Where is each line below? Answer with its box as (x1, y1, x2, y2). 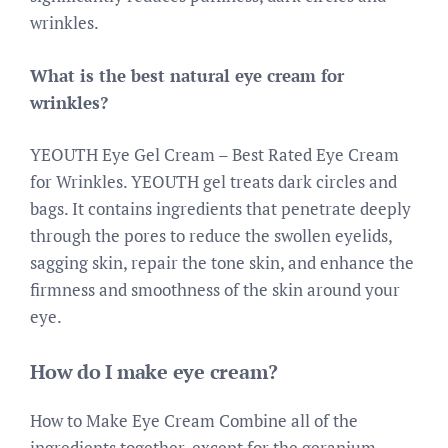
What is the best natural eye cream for (30, 63, 344, 87)
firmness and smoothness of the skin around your (30, 278, 400, 301)
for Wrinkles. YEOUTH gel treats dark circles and (30, 170, 397, 193)
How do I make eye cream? (30, 357, 278, 385)
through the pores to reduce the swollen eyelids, (30, 224, 392, 247)
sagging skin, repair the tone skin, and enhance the (30, 251, 414, 274)
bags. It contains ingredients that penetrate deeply (30, 197, 411, 220)
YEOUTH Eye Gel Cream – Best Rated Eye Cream (30, 143, 399, 166)
